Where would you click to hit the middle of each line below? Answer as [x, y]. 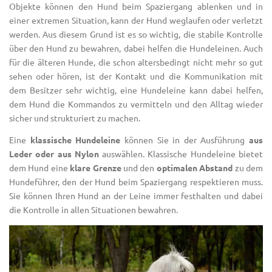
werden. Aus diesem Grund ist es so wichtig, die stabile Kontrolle [136, 34]
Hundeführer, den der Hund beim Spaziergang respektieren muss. [136, 182]
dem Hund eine [40, 168]
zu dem [248, 168]
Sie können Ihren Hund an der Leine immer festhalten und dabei [136, 196]
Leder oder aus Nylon [54, 154]
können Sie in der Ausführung [186, 140]
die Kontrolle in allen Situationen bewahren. [93, 210]
